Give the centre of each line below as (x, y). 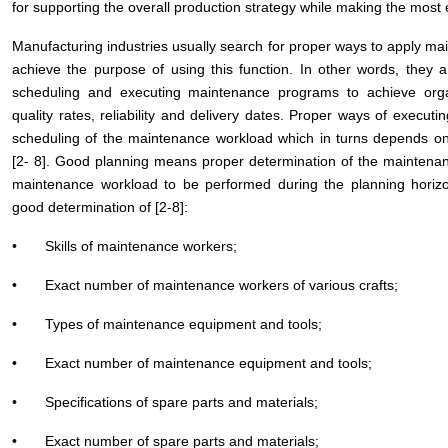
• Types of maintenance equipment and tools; (167, 324)
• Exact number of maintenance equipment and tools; (192, 363)
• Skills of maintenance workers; (124, 246)
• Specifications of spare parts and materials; (165, 402)
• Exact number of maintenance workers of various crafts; (205, 285)
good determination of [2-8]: (100, 207)
